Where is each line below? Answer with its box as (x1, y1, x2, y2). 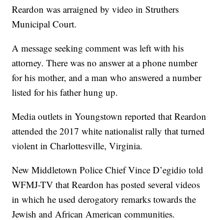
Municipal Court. (12, 18, 77, 30)
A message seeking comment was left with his (12, 42, 184, 55)
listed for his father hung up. (12, 86, 118, 99)
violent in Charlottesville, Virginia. (12, 139, 143, 152)
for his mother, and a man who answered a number (12, 71, 202, 84)
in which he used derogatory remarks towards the (12, 193, 196, 206)
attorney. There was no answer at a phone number (12, 56, 198, 69)
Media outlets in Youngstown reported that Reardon (12, 110, 207, 123)
